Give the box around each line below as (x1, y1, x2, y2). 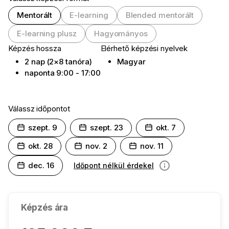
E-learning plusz (17, 29, 77, 39)
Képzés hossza (8, 43, 62, 54)
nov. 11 (140, 141, 164, 151)
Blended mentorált (125, 10, 194, 20)
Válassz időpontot (8, 104, 70, 114)
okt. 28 (28, 141, 53, 151)
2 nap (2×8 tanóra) (25, 57, 92, 67)
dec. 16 (28, 161, 54, 171)
